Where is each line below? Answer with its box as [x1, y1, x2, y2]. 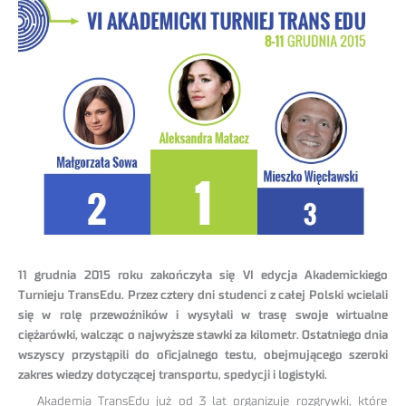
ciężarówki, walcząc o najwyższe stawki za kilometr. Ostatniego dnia [18, 329, 388, 343]
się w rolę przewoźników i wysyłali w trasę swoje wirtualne [18, 309, 388, 323]
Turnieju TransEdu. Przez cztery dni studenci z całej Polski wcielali [18, 289, 388, 303]
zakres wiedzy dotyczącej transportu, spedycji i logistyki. [18, 369, 327, 382]
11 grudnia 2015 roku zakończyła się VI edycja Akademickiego [18, 269, 388, 283]
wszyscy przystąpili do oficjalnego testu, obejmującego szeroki [18, 349, 388, 362]
